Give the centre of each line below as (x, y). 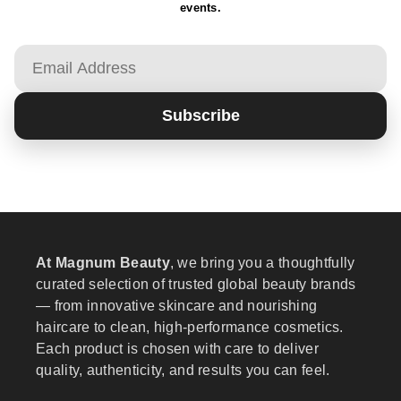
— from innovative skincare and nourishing (177, 306)
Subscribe (200, 115)
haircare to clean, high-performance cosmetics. (190, 327)
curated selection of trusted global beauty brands (196, 284)
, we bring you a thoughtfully (262, 263)
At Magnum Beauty (103, 263)
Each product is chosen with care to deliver (177, 349)
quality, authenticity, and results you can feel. (183, 370)
